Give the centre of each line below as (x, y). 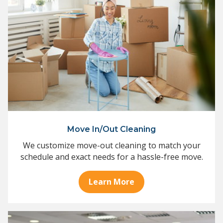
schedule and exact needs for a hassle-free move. (111, 157)
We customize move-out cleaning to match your (111, 146)
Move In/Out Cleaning (111, 129)
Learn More (111, 182)
